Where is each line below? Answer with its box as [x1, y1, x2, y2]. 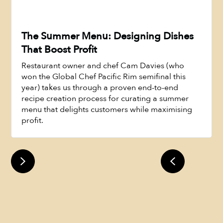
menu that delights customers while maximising [21, 104, 193, 115]
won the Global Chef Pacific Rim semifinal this [21, 71, 186, 82]
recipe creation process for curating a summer [21, 93, 189, 104]
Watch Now [91, 111, 132, 123]
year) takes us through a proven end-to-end [21, 82, 179, 93]
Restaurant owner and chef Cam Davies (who [21, 60, 185, 71]
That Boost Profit [21, 43, 98, 56]
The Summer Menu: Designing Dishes [21, 29, 194, 43]
